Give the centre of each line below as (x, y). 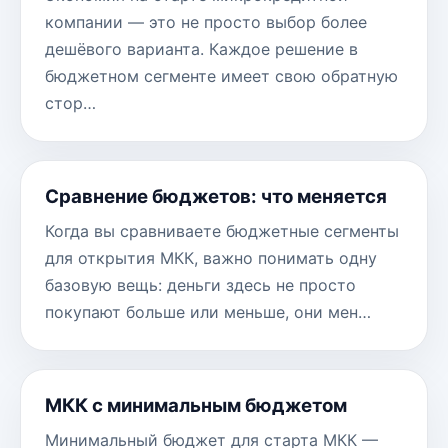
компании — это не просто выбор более (206, 22)
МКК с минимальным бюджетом (196, 406)
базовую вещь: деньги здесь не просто (200, 285)
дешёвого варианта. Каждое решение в (201, 49)
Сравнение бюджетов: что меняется (216, 197)
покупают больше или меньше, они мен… (208, 312)
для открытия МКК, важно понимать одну (211, 258)
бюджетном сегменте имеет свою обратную (221, 76)
